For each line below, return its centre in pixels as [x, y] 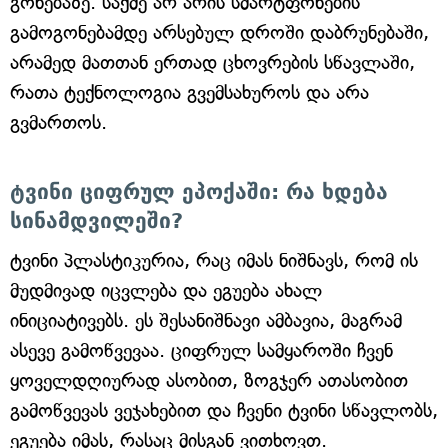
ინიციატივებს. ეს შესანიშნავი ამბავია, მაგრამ [206, 321]
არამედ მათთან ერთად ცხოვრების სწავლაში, [212, 63]
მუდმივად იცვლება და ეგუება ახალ [166, 291]
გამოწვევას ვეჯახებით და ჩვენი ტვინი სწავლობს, [224, 411]
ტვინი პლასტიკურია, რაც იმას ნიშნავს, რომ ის [214, 261]
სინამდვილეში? [96, 221]
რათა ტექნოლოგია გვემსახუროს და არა [189, 93]
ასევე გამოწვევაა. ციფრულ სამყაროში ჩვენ [201, 351]
